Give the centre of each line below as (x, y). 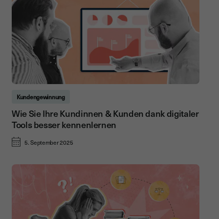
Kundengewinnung (41, 97)
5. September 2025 (49, 142)
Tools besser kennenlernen (64, 125)
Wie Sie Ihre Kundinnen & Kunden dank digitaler (105, 113)
